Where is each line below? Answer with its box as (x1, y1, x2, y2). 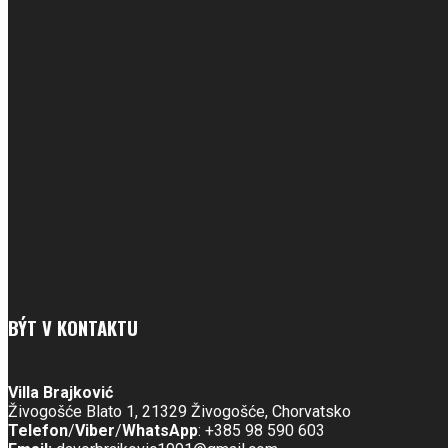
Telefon (8, 421, 68, 441)
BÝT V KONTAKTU (8, 313, 138, 341)
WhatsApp (122, 421, 198, 441)
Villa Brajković (8, 383, 113, 403)
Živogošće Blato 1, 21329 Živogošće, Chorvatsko (8, 402, 351, 422)
